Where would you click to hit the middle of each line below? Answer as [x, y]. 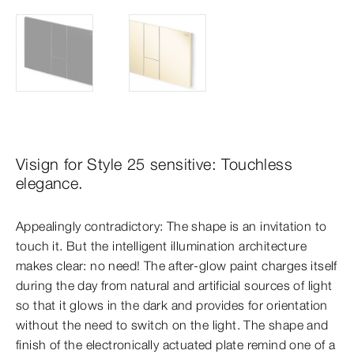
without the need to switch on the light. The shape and [172, 325]
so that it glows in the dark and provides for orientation [172, 305]
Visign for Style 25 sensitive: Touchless [154, 164]
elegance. [50, 183]
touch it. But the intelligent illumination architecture [161, 246]
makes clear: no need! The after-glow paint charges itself [177, 266]
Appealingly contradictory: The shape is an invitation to [171, 226]
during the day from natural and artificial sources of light [174, 286]
